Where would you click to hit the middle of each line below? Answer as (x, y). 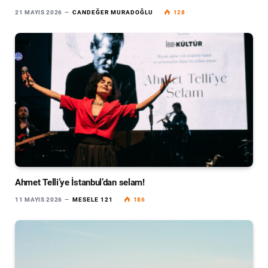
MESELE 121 (92, 199)
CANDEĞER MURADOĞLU (112, 13)
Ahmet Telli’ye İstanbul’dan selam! (80, 182)
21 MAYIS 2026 (39, 13)
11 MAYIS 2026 (39, 199)
